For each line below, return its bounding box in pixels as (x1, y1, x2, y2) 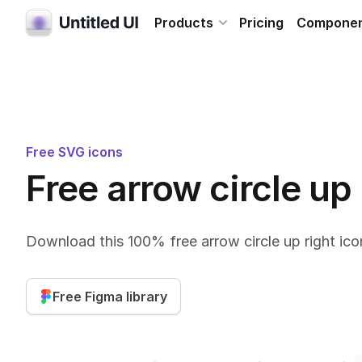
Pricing (239, 15, 284, 31)
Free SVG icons (26, 144, 123, 160)
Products (154, 15, 213, 31)
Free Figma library (53, 288, 167, 305)
